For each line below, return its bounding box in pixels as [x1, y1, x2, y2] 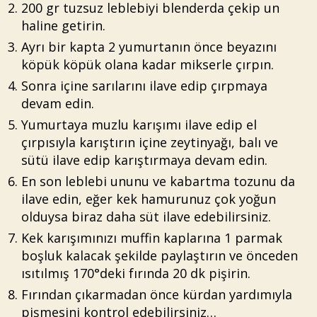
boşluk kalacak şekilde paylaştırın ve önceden [21, 246, 298, 264]
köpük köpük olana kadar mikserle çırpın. [21, 55, 274, 73]
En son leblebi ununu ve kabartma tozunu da [21, 172, 295, 190]
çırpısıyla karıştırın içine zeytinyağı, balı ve [21, 133, 278, 151]
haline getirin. [21, 16, 105, 34]
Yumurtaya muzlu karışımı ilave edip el [21, 115, 257, 133]
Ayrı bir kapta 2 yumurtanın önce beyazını [21, 38, 277, 55]
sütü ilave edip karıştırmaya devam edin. [21, 151, 267, 168]
